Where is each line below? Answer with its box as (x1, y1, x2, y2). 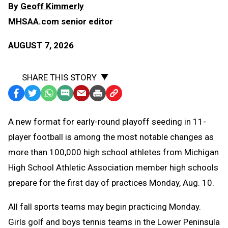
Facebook (9, 89, 46, 99)
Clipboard (107, 134, 144, 145)
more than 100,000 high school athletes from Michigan (8, 147, 219, 158)
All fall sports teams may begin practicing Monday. (8, 202, 201, 212)
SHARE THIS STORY (22, 72, 97, 83)
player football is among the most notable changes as (8, 132, 214, 142)
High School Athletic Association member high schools (8, 162, 218, 173)
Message (58, 119, 93, 130)
